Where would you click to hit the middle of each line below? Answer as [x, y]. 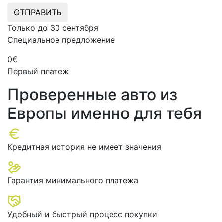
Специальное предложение [61, 40]
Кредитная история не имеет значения [84, 147]
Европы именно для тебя [105, 113]
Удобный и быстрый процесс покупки [82, 214]
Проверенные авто [84, 95]
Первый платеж [38, 72]
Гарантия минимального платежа [73, 181]
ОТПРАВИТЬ [38, 13]
